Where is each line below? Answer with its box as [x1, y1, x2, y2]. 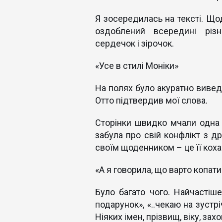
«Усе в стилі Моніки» [95, 60, 178, 71]
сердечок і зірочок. [95, 38, 174, 49]
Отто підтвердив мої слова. [95, 95, 208, 106]
